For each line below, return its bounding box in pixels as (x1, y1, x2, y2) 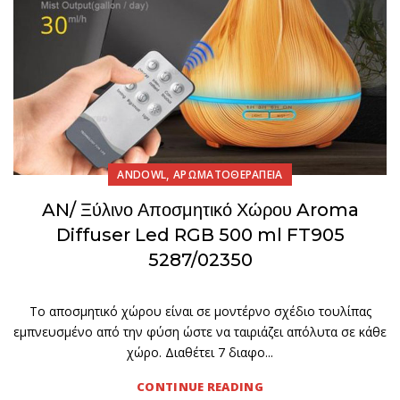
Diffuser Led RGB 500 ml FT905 (55, 224, 345, 246)
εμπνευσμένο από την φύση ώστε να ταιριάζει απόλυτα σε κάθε (13, 323, 387, 340)
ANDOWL (117, 167, 167, 182)
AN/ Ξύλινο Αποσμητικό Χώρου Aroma (41, 199, 359, 221)
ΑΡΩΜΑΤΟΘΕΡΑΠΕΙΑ (173, 167, 283, 182)
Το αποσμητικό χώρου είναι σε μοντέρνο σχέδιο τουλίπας (29, 303, 371, 320)
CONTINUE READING (137, 379, 263, 395)
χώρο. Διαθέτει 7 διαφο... (127, 344, 273, 361)
